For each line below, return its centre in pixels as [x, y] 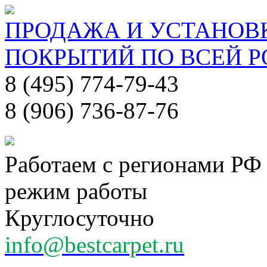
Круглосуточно [80, 218]
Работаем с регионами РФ [133, 164]
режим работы [76, 191]
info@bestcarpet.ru [94, 245]
